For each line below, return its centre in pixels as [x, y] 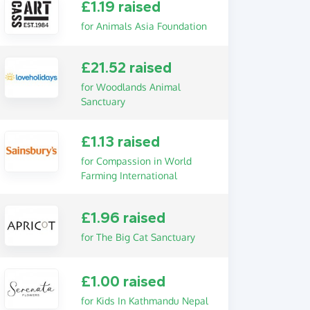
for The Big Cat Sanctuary [138, 237]
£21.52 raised [126, 68]
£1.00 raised [123, 281]
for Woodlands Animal [130, 87]
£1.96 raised [123, 218]
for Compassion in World [136, 161]
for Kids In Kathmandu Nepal [144, 300]
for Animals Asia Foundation [144, 26]
